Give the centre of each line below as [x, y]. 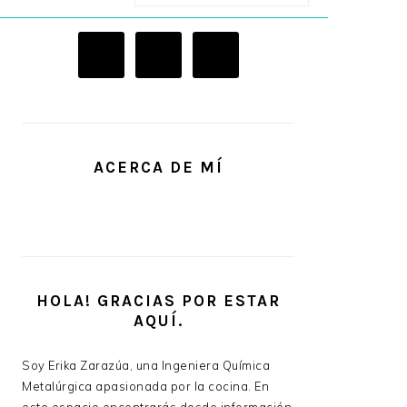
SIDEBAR [69, 68]
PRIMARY [70, 43]
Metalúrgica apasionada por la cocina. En [145, 387]
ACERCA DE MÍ [158, 168]
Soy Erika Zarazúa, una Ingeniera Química [146, 366]
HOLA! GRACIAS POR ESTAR [158, 301]
